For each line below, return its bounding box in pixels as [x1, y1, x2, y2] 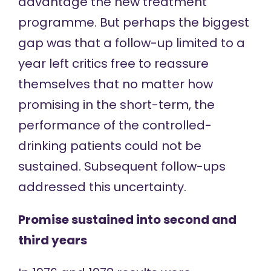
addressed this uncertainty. [18, 178, 186, 195]
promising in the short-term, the [18, 96, 215, 113]
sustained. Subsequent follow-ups [18, 157, 226, 175]
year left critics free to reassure [18, 54, 209, 72]
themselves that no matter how [18, 75, 213, 93]
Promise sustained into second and [18, 211, 237, 228]
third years [18, 231, 87, 249]
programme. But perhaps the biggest [18, 13, 249, 31]
